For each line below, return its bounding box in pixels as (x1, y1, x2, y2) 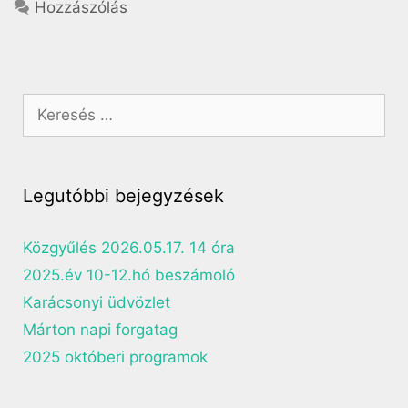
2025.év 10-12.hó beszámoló (23, 266, 235, 285)
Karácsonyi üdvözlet (23, 293, 170, 312)
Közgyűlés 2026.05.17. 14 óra (23, 239, 235, 258)
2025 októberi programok (23, 348, 208, 367)
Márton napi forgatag (23, 321, 178, 340)
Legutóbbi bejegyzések (23, 185, 224, 208)
